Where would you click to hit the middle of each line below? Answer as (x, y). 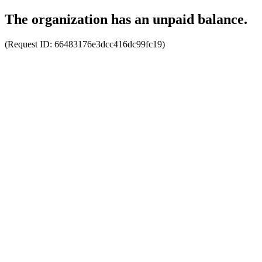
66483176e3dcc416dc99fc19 (108, 44)
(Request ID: (30, 44)
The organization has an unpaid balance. (126, 19)
